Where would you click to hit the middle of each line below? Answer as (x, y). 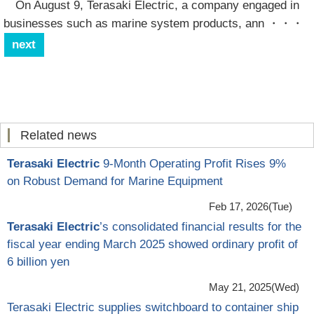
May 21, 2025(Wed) (254, 287)
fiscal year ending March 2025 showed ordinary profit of (152, 244)
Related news (63, 135)
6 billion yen (38, 261)
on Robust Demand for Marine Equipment (115, 181)
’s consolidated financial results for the (200, 226)
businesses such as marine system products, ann (134, 24)
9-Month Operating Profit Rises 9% (193, 163)
